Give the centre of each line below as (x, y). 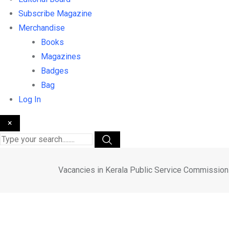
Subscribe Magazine (55, 14)
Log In (30, 100)
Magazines (61, 57)
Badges (55, 71)
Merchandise (42, 28)
